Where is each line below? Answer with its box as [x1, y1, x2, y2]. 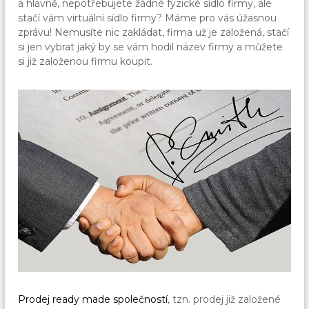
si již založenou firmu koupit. [18, 55, 153, 68]
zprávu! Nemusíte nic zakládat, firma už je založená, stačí [18, 26, 290, 39]
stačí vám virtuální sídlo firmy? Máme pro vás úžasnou [18, 12, 277, 25]
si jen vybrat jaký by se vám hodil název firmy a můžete [18, 41, 283, 54]
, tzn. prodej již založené [168, 292, 281, 306]
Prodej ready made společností [18, 292, 168, 306]
